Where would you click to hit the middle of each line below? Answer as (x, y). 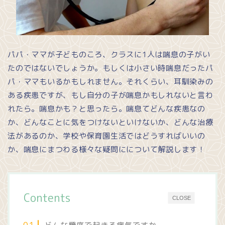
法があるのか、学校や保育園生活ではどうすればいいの (106, 136)
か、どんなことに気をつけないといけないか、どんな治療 (110, 123)
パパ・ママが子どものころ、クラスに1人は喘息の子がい (109, 55)
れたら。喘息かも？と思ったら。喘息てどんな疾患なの (106, 109)
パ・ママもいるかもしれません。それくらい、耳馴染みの (110, 82)
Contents (47, 198)
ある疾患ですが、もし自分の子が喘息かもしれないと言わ (110, 95)
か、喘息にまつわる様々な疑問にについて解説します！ (106, 150)
